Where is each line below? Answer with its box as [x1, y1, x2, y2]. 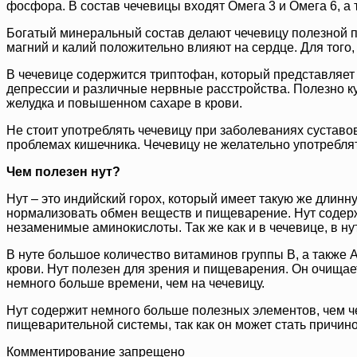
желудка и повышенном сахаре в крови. [6, 96, 242, 111]
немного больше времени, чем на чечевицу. [6, 277, 265, 291]
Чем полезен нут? [6, 165, 120, 179]
